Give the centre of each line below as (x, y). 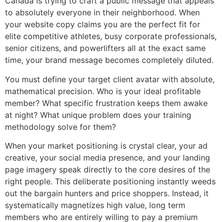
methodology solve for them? (60, 127)
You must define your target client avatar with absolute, (110, 79)
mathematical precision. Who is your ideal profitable (103, 91)
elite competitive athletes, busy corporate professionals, (111, 36)
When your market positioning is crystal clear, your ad (106, 146)
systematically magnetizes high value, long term (95, 205)
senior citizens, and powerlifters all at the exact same (105, 48)
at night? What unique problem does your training (98, 115)
